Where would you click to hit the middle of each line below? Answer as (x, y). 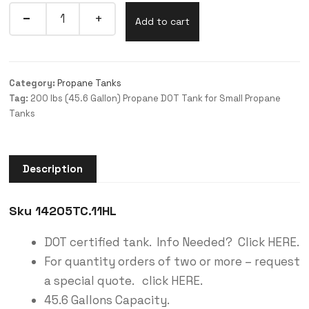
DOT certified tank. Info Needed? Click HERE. (171, 242)
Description (52, 169)
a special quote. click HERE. (123, 281)
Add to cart (162, 21)
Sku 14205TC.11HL (62, 211)
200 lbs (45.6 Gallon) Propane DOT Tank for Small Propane (155, 98)
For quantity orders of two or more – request (172, 262)
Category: (33, 83)
